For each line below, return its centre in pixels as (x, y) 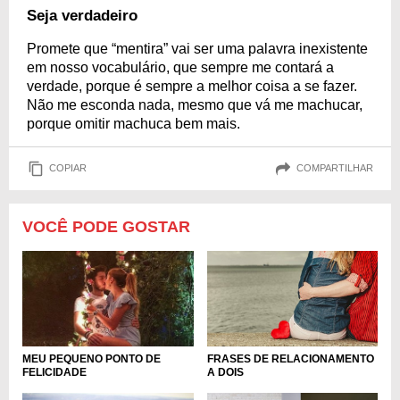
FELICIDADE (54, 373)
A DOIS (225, 373)
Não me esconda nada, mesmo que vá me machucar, (195, 104)
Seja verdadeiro (82, 15)
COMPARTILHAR (335, 168)
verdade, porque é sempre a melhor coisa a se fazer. (192, 86)
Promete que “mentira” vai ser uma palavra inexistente (197, 48)
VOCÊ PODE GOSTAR (106, 226)
